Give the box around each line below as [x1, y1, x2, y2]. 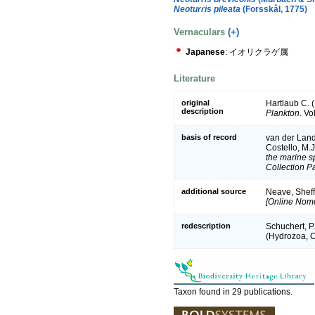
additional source [181, 187, 246, 196]
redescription [181, 221, 231, 231]
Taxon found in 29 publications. [174, 287, 292, 297]
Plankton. [266, 108, 302, 119]
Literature [174, 72, 215, 84]
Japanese [186, 46, 225, 57]
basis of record [181, 133, 237, 142]
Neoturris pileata [174, 4, 240, 14]
